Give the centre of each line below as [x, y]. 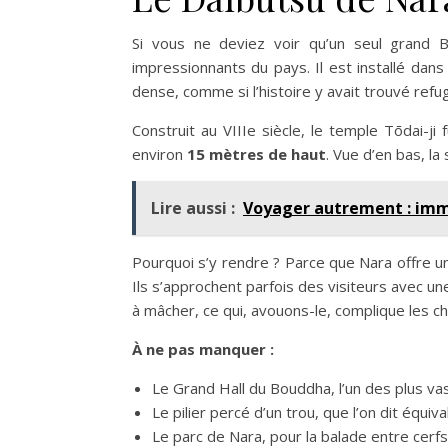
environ [159, 154]
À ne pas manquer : [203, 349]
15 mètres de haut [256, 154]
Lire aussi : [193, 208]
